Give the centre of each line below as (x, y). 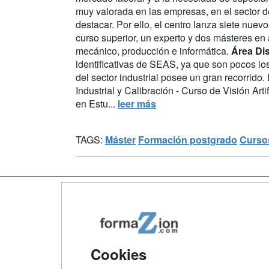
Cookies (119, 254)
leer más (137, 103)
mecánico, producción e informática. (153, 50)
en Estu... (97, 103)
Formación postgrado (188, 139)
